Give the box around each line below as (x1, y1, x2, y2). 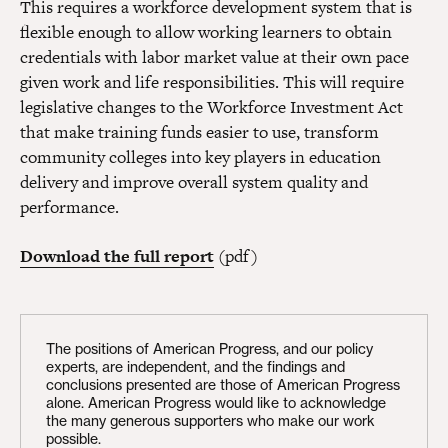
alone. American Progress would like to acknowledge (46, 394, 386, 412)
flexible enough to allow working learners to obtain (20, 20, 392, 45)
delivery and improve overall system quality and (20, 170, 368, 195)
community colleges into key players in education (20, 145, 381, 170)
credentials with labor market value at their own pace (20, 45, 409, 70)
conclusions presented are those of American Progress (46, 376, 400, 394)
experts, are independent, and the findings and (46, 358, 345, 376)
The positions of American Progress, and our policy (46, 340, 373, 358)
